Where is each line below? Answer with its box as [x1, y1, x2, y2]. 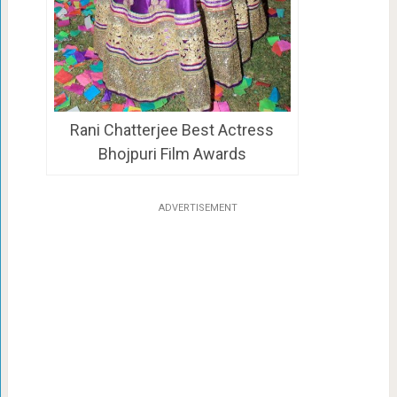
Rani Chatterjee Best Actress [70, 121, 275, 140]
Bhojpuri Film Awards [97, 144, 246, 164]
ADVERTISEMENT [159, 201, 238, 214]
